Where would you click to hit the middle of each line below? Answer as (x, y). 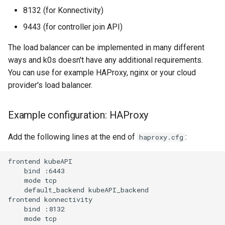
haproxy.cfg (161, 137)
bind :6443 (36, 171)
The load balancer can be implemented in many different (106, 48)
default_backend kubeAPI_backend (78, 190)
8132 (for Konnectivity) (63, 11)
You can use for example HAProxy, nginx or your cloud (102, 73)
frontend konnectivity (50, 199)
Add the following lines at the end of (73, 137)
